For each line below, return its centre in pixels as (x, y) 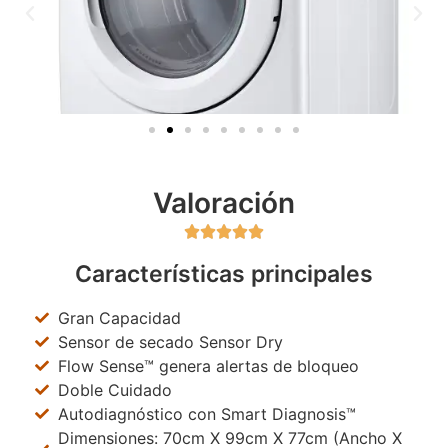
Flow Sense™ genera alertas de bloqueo (208, 365)
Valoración (224, 202)
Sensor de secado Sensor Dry (170, 341)
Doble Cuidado (114, 389)
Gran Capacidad (119, 317)
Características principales (224, 273)
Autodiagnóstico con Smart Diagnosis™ (206, 413)
